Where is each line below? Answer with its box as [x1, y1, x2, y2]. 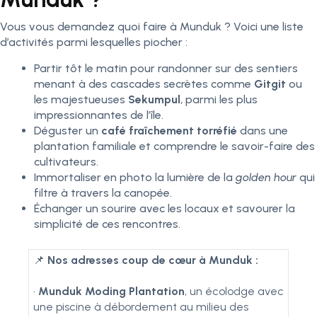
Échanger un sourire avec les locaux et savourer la [34, 202, 295, 215]
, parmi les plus [180, 93, 258, 106]
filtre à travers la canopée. [34, 186, 172, 200]
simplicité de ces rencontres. [34, 217, 180, 231]
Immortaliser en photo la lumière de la [34, 171, 236, 184]
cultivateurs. [34, 155, 98, 168]
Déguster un [34, 124, 101, 137]
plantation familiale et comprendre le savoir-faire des [34, 139, 315, 153]
